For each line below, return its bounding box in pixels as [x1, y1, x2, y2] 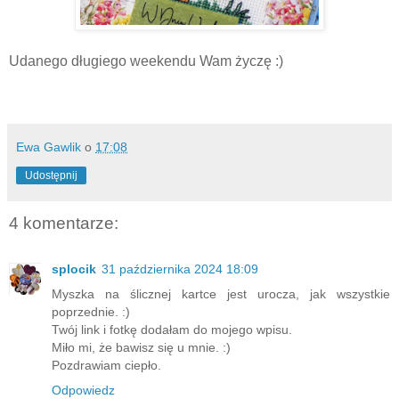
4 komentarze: [9, 213, 118, 232]
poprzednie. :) [52, 305, 130, 320]
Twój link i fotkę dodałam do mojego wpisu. [52, 322, 292, 338]
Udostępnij [25, 168, 77, 182]
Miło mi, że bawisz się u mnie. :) [52, 340, 231, 355]
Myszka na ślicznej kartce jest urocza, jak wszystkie [52, 287, 390, 302]
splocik [52, 262, 96, 277]
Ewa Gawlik [16, 139, 81, 154]
